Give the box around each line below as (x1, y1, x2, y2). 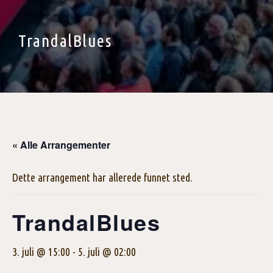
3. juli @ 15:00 (12, 246, 70, 258)
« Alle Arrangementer (12, 138, 110, 152)
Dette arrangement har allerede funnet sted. (12, 171, 193, 183)
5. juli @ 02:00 (78, 246, 136, 258)
